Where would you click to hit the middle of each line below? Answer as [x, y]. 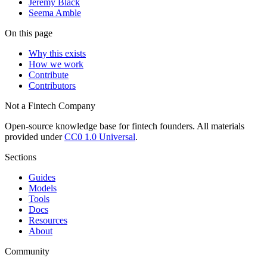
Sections [21, 157]
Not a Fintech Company [50, 106]
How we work [56, 64]
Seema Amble [55, 13]
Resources [48, 221]
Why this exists [57, 54]
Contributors [52, 86]
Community [27, 252]
